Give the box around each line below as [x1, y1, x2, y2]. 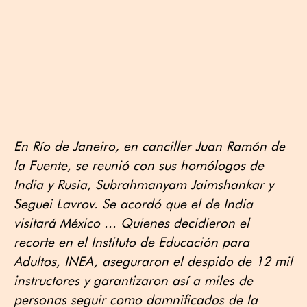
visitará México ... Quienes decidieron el [14, 215, 249, 231]
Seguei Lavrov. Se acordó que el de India [14, 196, 253, 212]
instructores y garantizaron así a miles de [14, 273, 253, 288]
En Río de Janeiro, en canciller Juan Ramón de [14, 138, 285, 154]
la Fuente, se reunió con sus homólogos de [14, 158, 264, 173]
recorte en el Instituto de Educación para [14, 234, 249, 250]
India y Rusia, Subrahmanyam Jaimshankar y [14, 177, 273, 193]
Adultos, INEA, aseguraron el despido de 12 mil [14, 254, 293, 269]
